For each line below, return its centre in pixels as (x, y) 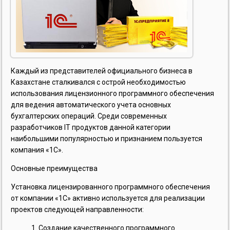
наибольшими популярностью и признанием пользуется (107, 138)
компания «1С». (37, 150)
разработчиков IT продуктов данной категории (91, 127)
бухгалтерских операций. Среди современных (89, 116)
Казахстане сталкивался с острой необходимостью (99, 82)
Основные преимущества (54, 168)
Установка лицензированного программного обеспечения (111, 187)
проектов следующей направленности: (78, 209)
